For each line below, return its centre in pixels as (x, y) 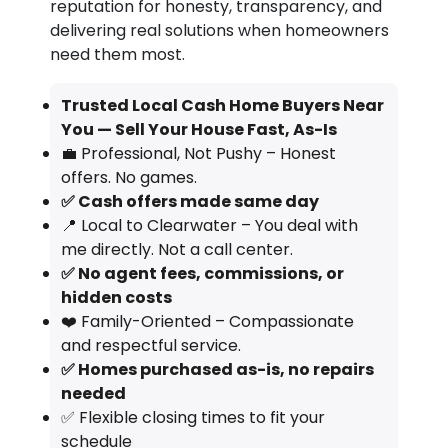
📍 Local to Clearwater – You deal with (209, 225)
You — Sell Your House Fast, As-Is (198, 129)
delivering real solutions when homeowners (220, 31)
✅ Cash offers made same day (189, 201)
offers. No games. (128, 177)
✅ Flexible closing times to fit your (192, 417)
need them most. (118, 55)
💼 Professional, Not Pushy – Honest (198, 153)
